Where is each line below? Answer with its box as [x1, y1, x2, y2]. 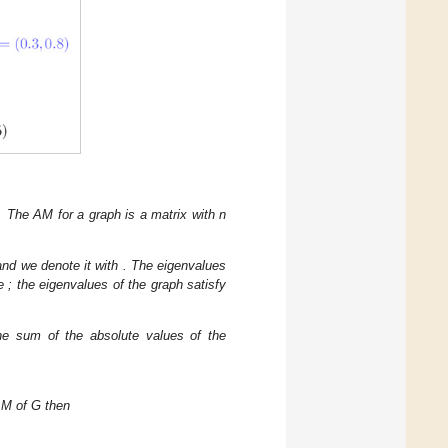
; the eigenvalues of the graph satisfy [8, 277, 227, 293]
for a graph [57, 206, 125, 222]
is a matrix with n [125, 206, 226, 222]
